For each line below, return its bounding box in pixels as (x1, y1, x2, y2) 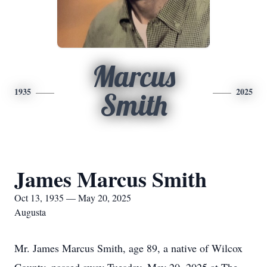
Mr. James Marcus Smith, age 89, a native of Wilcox (14, 241, 243, 255)
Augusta (14, 206, 46, 218)
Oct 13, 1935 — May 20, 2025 (14, 191, 131, 204)
